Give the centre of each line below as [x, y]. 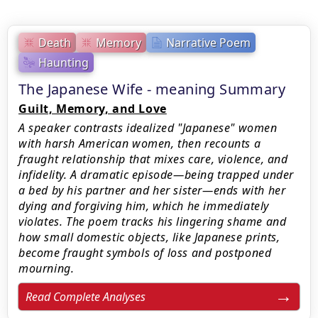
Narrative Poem [208, 42]
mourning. [46, 268]
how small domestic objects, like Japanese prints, [149, 237]
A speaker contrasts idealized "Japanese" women [148, 128]
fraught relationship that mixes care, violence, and [153, 159]
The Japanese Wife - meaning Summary [152, 89]
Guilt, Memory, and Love [93, 109]
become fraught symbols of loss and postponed [145, 253]
